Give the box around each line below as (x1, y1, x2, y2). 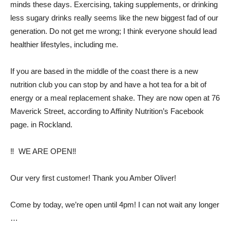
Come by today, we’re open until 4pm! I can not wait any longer (10, 200, 219, 209)
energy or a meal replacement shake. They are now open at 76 (10, 93, 220, 102)
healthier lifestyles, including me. (10, 40, 118, 49)
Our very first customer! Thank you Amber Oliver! (10, 174, 176, 182)
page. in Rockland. (10, 120, 72, 129)
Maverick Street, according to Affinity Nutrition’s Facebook (10, 107, 204, 116)
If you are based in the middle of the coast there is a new (10, 67, 198, 75)
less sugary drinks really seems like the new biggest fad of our (10, 13, 218, 22)
